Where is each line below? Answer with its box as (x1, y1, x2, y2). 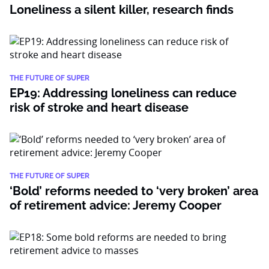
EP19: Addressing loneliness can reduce (10, 86, 237, 100)
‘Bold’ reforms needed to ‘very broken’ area (10, 184, 258, 198)
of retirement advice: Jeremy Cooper (10, 198, 222, 213)
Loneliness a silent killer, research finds (10, 2, 234, 17)
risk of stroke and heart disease (10, 100, 189, 115)
